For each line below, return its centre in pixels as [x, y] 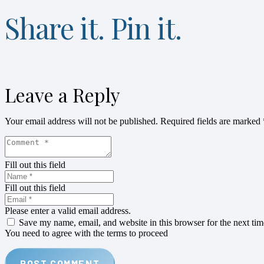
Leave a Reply [62, 94]
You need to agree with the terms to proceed [86, 233]
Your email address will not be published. [81, 121]
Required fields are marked [212, 121]
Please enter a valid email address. [68, 210]
